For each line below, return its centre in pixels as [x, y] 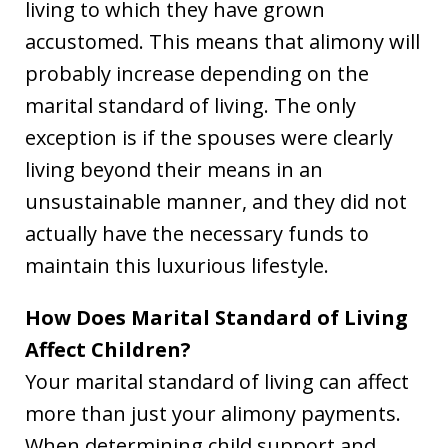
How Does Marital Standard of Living [216, 317]
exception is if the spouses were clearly [209, 137]
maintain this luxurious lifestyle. [177, 265]
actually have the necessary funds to [197, 233]
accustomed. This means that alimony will [222, 41]
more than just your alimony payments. [213, 413]
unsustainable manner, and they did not [216, 201]
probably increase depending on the [197, 73]
